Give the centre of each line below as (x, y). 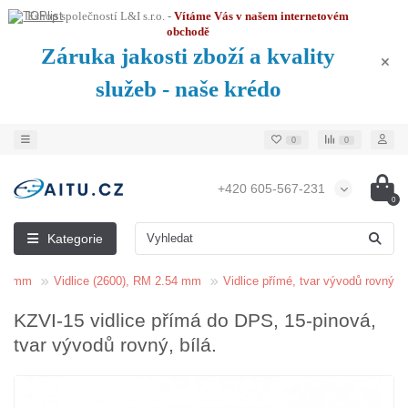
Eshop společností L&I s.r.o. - (101, 16)
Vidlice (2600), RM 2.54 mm (127, 281)
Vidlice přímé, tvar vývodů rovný (309, 281)
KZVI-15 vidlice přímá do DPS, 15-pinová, (195, 320)
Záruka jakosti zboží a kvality (188, 56)
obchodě (188, 32)
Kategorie (75, 239)
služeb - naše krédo (188, 89)
